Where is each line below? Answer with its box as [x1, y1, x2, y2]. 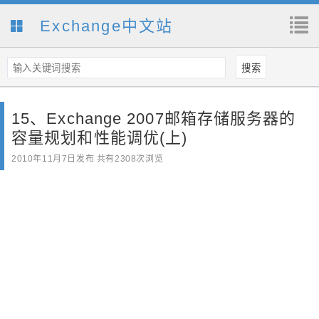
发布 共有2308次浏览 [76, 154, 164, 164]
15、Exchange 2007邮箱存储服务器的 [11, 110, 296, 128]
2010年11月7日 [11, 154, 76, 164]
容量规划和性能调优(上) [11, 129, 188, 147]
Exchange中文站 [34, 17, 174, 35]
